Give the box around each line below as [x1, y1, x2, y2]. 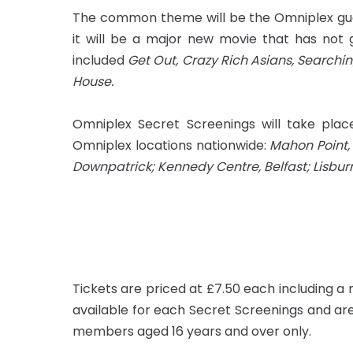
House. [72, 72, 113, 91]
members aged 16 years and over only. [72, 321, 311, 340]
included [72, 50, 124, 69]
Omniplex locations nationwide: [72, 136, 270, 154]
